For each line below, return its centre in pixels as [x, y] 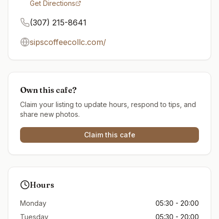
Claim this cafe [109, 135]
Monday [33, 203]
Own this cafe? [48, 90]
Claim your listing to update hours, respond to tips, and [108, 104]
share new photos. [50, 114]
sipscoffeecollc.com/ [68, 42]
